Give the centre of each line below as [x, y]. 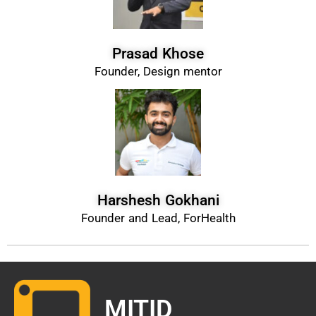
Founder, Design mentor [158, 72]
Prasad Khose [158, 54]
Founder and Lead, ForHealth [158, 218]
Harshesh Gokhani [158, 200]
